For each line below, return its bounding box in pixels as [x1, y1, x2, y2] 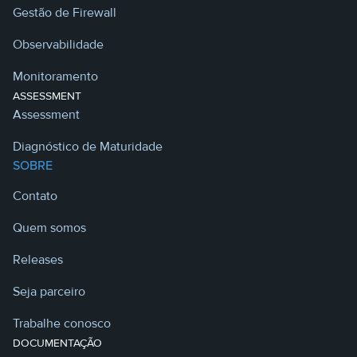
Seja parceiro [13, 283, 85, 300]
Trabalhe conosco [13, 315, 111, 331]
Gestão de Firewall [13, 4, 116, 21]
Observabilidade [13, 36, 104, 53]
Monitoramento [13, 68, 98, 84]
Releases [13, 251, 63, 268]
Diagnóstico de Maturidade [13, 138, 163, 155]
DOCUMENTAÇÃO [13, 335, 102, 350]
